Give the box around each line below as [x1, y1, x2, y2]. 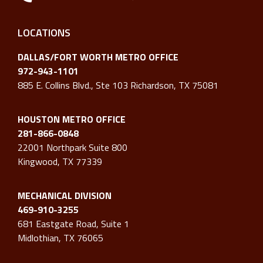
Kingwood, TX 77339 [18, 154, 102, 168]
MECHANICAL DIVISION [18, 188, 112, 203]
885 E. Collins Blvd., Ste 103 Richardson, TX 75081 [18, 77, 218, 92]
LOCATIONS [18, 24, 70, 41]
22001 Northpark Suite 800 [18, 140, 127, 154]
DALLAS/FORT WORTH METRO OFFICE [18, 49, 178, 64]
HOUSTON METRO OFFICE [18, 112, 126, 126]
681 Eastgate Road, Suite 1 [18, 217, 129, 231]
